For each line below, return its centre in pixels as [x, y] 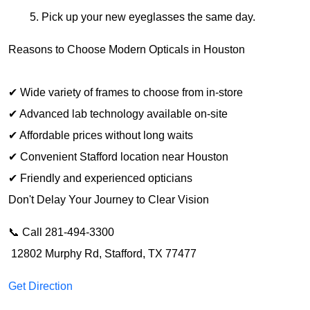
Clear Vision [177, 199]
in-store [223, 92]
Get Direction [40, 286]
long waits [168, 135]
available [171, 113]
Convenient [48, 156]
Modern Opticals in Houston [175, 49]
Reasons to [38, 49]
